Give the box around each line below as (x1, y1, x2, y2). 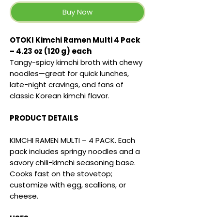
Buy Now (62, 7, 93, 17)
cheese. (10, 191, 38, 201)
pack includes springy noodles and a (10, 146, 140, 157)
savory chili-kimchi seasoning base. (10, 157, 136, 168)
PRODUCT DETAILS (10, 113, 78, 124)
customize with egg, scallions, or (10, 180, 126, 190)
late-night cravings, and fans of (10, 79, 124, 90)
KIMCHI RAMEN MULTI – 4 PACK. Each (10, 135, 135, 146)
